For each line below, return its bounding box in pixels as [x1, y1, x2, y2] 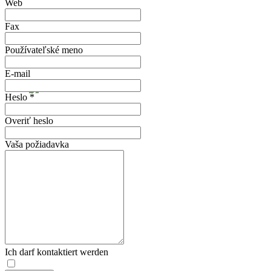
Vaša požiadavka [5, 139, 69, 150]
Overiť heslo [5, 116, 53, 126]
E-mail [5, 68, 30, 79]
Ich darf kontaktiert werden [5, 247, 108, 258]
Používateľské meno [5, 45, 83, 56]
